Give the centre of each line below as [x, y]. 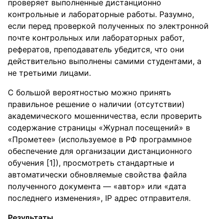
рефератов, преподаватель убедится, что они [96, 49]
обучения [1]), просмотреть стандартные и [91, 163]
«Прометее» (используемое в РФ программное [100, 139]
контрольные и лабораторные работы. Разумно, [101, 14]
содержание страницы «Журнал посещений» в [99, 128]
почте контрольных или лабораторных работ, [96, 38]
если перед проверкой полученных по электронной [108, 26]
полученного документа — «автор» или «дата [97, 186]
